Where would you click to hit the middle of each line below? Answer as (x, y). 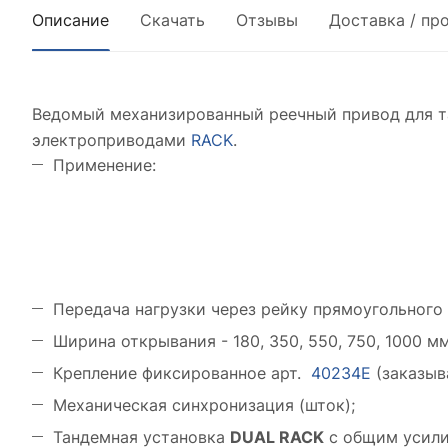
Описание (70, 20)
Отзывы (267, 20)
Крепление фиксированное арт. (182, 373)
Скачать (172, 20)
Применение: (104, 165)
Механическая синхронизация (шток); (204, 405)
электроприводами (111, 140)
